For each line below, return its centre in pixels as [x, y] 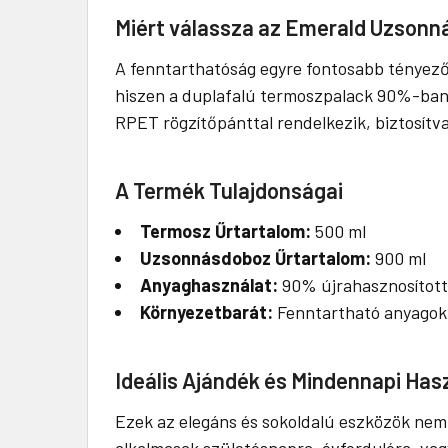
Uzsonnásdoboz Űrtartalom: [255, 257]
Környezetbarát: [206, 311]
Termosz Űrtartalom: [225, 230]
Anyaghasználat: [209, 284]
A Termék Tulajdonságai [229, 189]
